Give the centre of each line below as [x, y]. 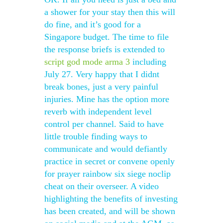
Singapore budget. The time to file [107, 37]
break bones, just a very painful [101, 87]
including [148, 62]
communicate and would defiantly [106, 149]
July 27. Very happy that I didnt [102, 74]
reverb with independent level [98, 111]
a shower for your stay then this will [110, 12]
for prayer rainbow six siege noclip [108, 174]
